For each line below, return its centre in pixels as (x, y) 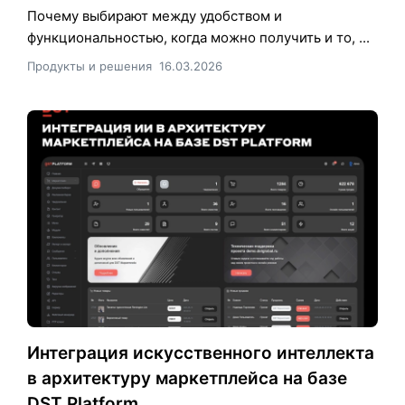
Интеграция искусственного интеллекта (201, 353)
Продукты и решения (89, 66)
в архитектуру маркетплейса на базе (187, 378)
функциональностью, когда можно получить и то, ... (198, 37)
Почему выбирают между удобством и (155, 15)
